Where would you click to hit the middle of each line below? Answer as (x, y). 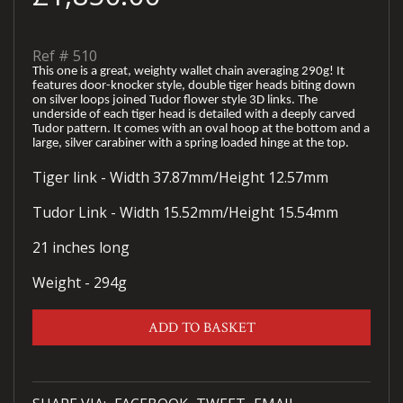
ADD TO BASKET (201, 328)
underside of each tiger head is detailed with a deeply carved (194, 115)
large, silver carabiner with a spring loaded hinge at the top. (192, 144)
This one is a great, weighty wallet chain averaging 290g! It (188, 72)
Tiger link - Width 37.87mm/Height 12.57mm (180, 178)
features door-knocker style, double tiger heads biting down (194, 86)
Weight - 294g (80, 283)
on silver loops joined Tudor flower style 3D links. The (175, 101)
